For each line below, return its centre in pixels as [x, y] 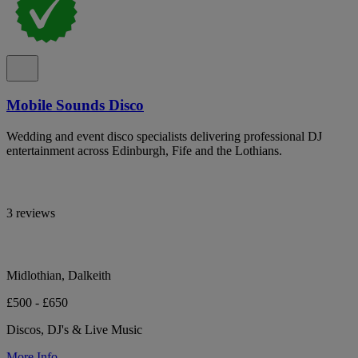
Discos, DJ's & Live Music [74, 329]
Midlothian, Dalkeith [59, 275]
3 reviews [31, 213]
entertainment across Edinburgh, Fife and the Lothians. [144, 150]
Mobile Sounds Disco [75, 105]
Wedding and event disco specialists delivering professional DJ [164, 136]
